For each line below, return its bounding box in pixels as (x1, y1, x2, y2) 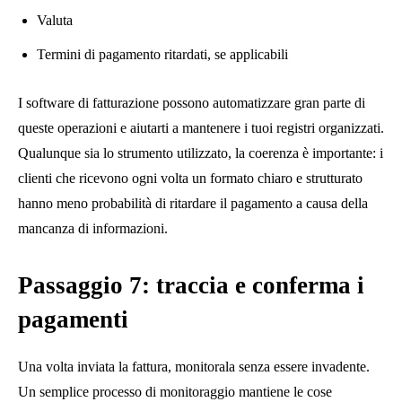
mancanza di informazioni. (18, 220, 168, 236)
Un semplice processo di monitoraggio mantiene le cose (18, 383, 332, 399)
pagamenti (18, 305, 128, 333)
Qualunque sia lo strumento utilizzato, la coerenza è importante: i (18, 144, 383, 161)
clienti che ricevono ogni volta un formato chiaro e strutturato (18, 170, 363, 186)
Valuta (37, 12, 73, 28)
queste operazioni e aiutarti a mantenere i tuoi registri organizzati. (18, 119, 384, 135)
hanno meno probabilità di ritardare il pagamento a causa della (18, 195, 368, 211)
